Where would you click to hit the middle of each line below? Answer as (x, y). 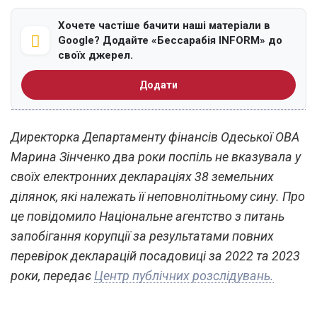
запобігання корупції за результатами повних (142, 236)
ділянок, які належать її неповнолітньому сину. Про (158, 196)
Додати (158, 85)
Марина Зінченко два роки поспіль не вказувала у (156, 156)
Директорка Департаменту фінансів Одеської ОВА (155, 137)
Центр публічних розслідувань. (184, 275)
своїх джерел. (96, 55)
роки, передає (52, 275)
